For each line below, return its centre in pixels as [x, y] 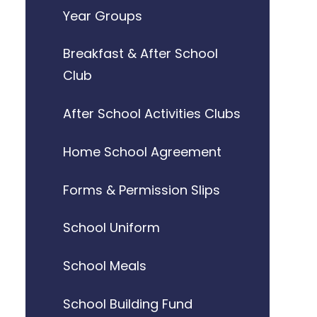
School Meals [104, 266]
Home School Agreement [142, 151]
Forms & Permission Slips [141, 190]
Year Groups [102, 16]
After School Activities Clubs [151, 114]
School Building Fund [127, 304]
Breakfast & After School [140, 54]
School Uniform [111, 228]
